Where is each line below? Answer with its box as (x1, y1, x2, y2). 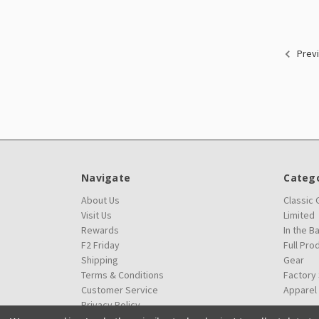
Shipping (81, 253, 118, 266)
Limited (283, 208, 315, 221)
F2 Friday (81, 238, 120, 251)
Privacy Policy (81, 298, 140, 311)
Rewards (81, 223, 119, 236)
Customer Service (81, 283, 158, 296)
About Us (81, 193, 120, 206)
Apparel (283, 283, 318, 296)
